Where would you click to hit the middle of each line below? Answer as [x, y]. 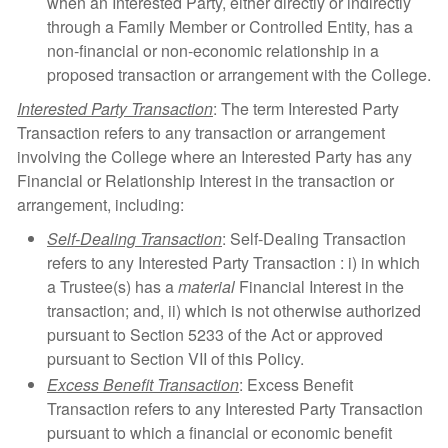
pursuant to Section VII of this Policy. [175, 358]
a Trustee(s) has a [110, 286]
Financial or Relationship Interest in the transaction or [205, 180]
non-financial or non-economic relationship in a [213, 50]
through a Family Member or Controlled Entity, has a [230, 26]
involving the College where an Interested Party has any [214, 156]
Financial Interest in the [319, 286]
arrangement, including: [100, 204]
